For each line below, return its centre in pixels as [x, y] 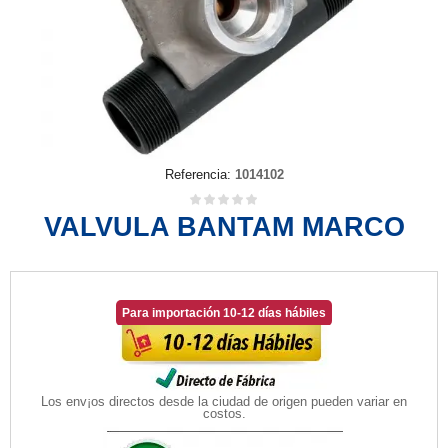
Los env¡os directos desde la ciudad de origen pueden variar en [224, 401]
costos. [224, 413]
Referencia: [197, 175]
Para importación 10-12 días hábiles [224, 312]
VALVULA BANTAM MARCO [224, 227]
